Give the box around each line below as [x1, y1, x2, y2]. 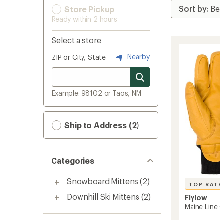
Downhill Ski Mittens [67, 192, 139, 201]
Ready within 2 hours [52, 15, 117, 23]
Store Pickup [62, 4, 114, 14]
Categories [51, 156, 95, 165]
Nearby [125, 52, 150, 61]
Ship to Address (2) [62, 120, 139, 130]
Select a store [52, 35, 101, 45]
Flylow [185, 193, 207, 202]
